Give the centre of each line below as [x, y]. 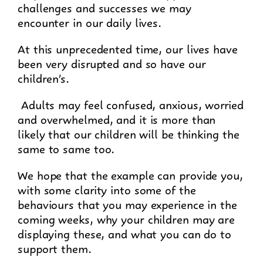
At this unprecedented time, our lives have [128, 48]
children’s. [43, 77]
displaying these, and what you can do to [124, 232]
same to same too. [66, 147]
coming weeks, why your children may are [127, 218]
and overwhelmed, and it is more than [117, 118]
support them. [55, 247]
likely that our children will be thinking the [129, 133]
